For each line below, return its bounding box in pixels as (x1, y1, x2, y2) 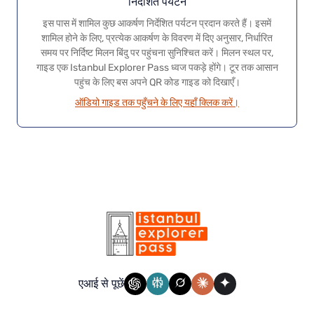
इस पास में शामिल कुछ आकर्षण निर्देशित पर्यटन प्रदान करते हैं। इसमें (43, 17, 271, 29)
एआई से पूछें (78, 277, 124, 290)
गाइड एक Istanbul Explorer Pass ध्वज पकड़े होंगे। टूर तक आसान (36, 61, 278, 73)
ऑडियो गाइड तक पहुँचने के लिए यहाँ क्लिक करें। (75, 96, 239, 108)
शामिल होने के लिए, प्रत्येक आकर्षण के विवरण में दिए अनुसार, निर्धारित (41, 32, 273, 43)
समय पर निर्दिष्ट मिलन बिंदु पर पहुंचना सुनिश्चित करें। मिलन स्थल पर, (41, 46, 273, 58)
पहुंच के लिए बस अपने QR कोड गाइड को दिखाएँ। (74, 76, 240, 88)
